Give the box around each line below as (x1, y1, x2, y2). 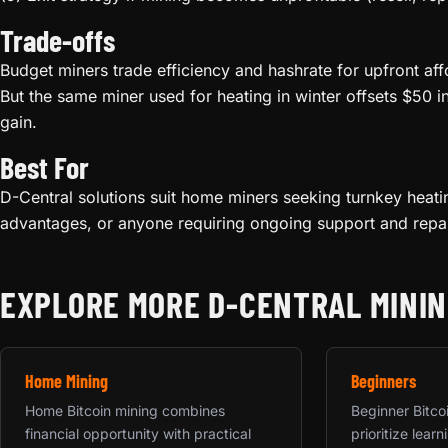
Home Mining (25, 369, 108, 392)
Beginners (351, 369, 416, 392)
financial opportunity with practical (25, 424, 251, 442)
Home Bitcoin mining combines (25, 401, 225, 419)
